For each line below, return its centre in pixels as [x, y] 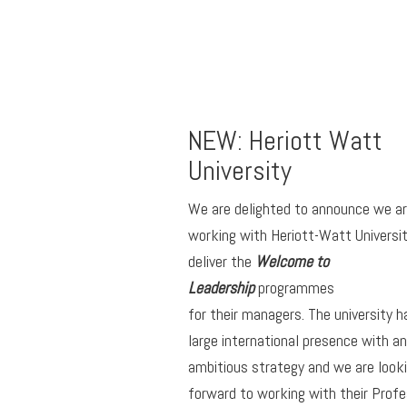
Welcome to [292, 261]
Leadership [223, 287]
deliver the [222, 261]
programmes [296, 287]
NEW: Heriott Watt [285, 140]
